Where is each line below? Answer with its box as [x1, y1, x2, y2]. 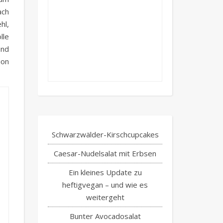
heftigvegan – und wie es [62, 180, 148, 190]
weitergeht [86, 192, 124, 202]
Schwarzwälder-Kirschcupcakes [51, 129, 159, 139]
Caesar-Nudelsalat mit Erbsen [54, 148, 156, 158]
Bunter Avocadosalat [69, 211, 141, 221]
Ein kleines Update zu [68, 167, 142, 177]
